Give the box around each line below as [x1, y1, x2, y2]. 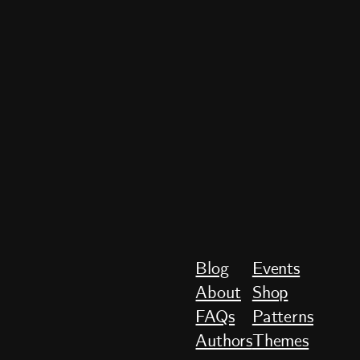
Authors [195, 330, 252, 352]
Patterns [252, 306, 313, 328]
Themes [252, 330, 309, 352]
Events [252, 258, 301, 280]
